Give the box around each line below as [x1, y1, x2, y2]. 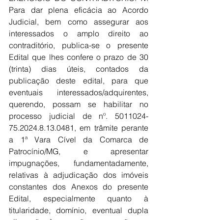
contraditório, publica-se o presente [9, 40, 148, 50]
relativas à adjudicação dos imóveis [9, 170, 148, 180]
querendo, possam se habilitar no [9, 99, 148, 109]
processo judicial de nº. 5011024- [9, 111, 148, 121]
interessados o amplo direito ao [9, 28, 148, 38]
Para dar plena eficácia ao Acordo [9, 5, 148, 15]
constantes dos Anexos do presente [9, 182, 148, 192]
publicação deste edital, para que [9, 76, 148, 85]
